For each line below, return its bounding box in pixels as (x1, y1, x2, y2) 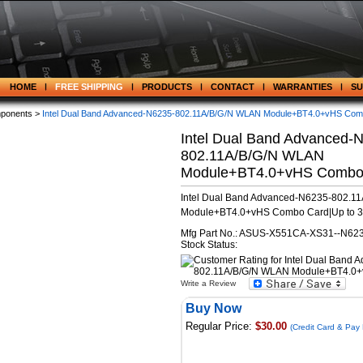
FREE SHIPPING (55, 82, 123, 92)
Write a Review (181, 279, 236, 288)
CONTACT (211, 82, 254, 92)
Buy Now (186, 301, 241, 315)
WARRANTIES (273, 82, 332, 92)
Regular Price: (186, 320, 252, 332)
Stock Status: (181, 239, 237, 250)
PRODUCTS (142, 82, 192, 92)
